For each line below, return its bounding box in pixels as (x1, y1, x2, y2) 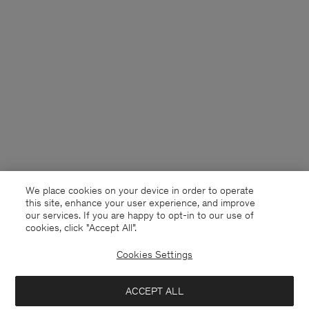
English (70, 269, 101, 281)
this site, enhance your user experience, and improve (26, 196, 256, 209)
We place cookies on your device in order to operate (26, 183, 255, 197)
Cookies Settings (116, 248, 193, 261)
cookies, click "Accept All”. (26, 221, 137, 234)
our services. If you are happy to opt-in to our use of (26, 208, 255, 221)
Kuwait (30, 269, 59, 281)
